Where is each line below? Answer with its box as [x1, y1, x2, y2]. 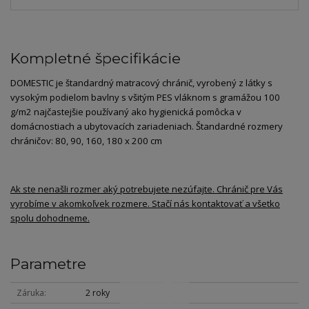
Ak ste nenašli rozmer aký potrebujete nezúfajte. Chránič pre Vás [10, 182, 283, 195]
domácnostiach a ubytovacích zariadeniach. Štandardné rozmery [10, 119, 283, 132]
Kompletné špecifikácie [10, 49, 181, 67]
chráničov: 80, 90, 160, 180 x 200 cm [10, 134, 162, 147]
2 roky [85, 286, 110, 299]
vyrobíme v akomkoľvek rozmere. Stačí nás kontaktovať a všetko [10, 197, 280, 210]
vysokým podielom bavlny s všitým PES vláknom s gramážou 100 [10, 90, 280, 103]
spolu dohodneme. [10, 211, 90, 224]
